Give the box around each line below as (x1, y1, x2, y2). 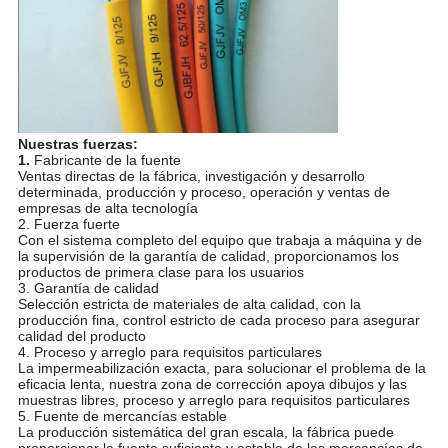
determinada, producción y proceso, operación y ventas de (17, 184, 390, 201)
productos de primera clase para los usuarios (17, 264, 304, 281)
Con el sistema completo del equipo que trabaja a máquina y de (17, 232, 422, 249)
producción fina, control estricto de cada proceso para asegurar (17, 312, 420, 329)
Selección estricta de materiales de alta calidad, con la (17, 296, 361, 313)
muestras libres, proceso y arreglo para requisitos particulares (17, 392, 410, 409)
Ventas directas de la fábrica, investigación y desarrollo (17, 168, 365, 185)
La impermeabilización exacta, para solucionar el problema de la (17, 360, 426, 377)
